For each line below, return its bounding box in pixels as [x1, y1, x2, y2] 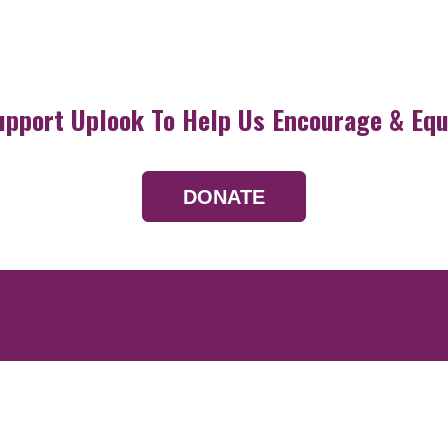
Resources [248, 361, 358, 401]
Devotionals [278, 408, 381, 431]
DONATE [183, 185, 265, 208]
